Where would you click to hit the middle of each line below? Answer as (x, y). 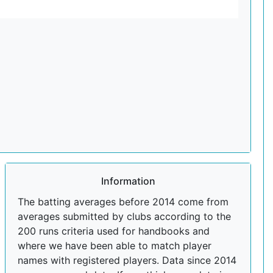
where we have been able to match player (115, 245)
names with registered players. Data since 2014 (127, 260)
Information (128, 181)
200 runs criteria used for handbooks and (114, 231)
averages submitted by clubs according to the (124, 216)
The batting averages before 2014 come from (123, 201)
